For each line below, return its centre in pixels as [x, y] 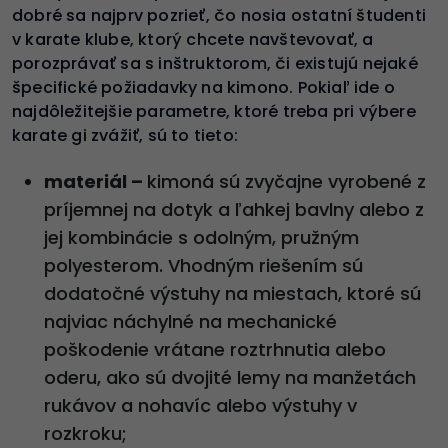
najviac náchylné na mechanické [190, 322]
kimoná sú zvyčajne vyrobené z [286, 182]
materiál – [95, 182]
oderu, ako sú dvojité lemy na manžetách [230, 378]
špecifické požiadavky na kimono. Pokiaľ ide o [204, 88]
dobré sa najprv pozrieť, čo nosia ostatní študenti [219, 16]
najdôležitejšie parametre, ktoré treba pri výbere [214, 112]
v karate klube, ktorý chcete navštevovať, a [193, 40]
